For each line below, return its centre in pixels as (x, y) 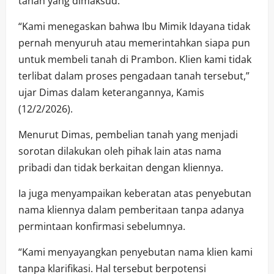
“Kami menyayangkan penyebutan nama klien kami (135, 252)
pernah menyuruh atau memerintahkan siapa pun (134, 43)
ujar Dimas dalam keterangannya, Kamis (111, 92)
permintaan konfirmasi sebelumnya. (102, 226)
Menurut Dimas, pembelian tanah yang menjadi (128, 134)
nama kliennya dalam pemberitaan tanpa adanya (131, 209)
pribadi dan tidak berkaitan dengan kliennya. (121, 167)
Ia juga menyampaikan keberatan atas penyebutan (135, 193)
